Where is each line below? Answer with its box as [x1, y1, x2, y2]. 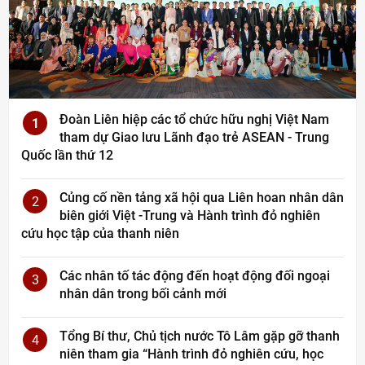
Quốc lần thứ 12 [21, 147, 113, 164]
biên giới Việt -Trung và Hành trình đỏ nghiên [59, 208, 320, 224]
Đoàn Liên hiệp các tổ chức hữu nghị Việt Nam [59, 112, 329, 128]
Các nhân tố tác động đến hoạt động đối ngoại [59, 268, 330, 284]
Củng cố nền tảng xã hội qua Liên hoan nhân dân [59, 190, 344, 206]
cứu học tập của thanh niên [21, 226, 179, 242]
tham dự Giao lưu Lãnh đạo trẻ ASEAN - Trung [59, 130, 329, 146]
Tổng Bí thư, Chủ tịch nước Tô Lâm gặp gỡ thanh [59, 328, 340, 345]
